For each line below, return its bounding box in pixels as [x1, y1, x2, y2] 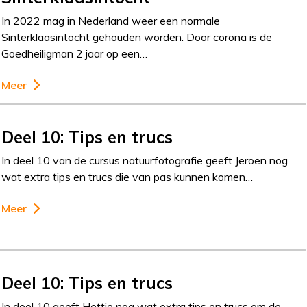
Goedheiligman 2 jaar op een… [1, 47, 148, 60]
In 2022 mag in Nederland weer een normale [1, 14, 221, 27]
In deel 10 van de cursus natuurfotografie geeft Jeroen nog [1, 153, 288, 167]
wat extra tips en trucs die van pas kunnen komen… [1, 170, 254, 184]
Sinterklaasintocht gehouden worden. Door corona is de [1, 30, 273, 44]
